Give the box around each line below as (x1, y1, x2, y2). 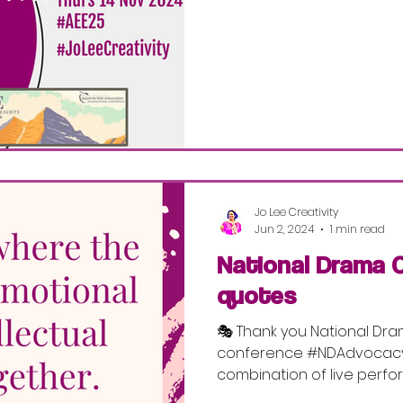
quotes (217, 279, 296, 310)
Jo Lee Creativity (255, 204, 338, 219)
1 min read (330, 220, 385, 237)
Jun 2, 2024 (255, 220, 314, 237)
